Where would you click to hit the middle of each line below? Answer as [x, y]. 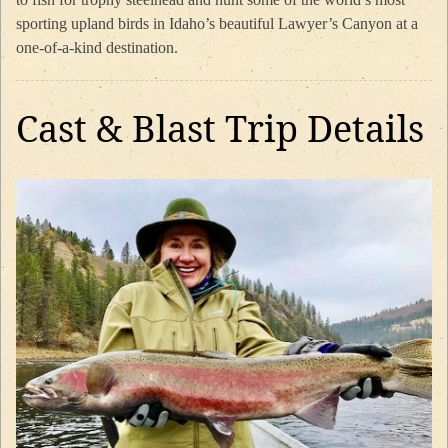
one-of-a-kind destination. [99, 47]
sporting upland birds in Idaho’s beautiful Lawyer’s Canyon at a [217, 23]
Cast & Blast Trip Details [220, 128]
